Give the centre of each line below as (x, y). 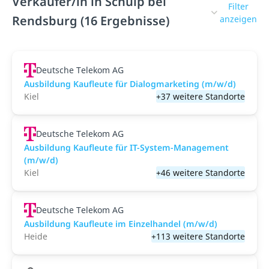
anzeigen (238, 19)
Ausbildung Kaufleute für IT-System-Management (126, 147)
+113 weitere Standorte (198, 236)
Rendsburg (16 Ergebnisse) (91, 21)
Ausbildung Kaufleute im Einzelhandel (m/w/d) (121, 224)
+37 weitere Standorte (201, 96)
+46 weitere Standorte (201, 173)
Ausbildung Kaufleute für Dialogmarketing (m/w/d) (130, 84)
